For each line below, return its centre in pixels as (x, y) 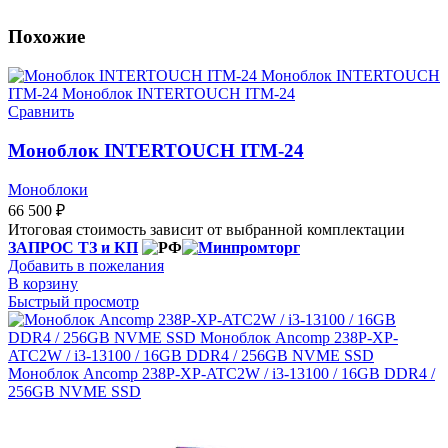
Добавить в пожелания (86, 265)
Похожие (46, 37)
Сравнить (41, 112)
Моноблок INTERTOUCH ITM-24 (156, 150)
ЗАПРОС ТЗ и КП (73, 247)
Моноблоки (48, 189)
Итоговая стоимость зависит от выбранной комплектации (206, 229)
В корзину (43, 283)
